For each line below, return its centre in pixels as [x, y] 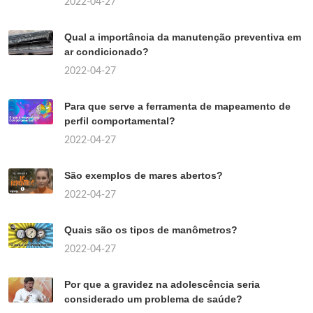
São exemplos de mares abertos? [144, 175]
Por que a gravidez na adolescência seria [162, 284]
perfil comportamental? [120, 121]
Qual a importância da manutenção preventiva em [183, 37]
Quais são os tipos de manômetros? [151, 230]
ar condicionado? [107, 51]
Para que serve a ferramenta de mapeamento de [177, 106]
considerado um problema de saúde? [153, 299]
